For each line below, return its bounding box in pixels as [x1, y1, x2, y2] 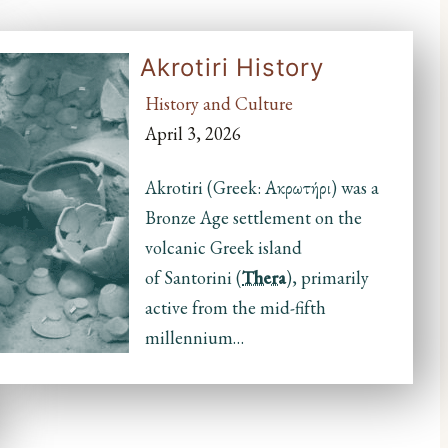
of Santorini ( [145, 266, 243, 290]
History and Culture [145, 92, 294, 116]
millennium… [145, 326, 245, 350]
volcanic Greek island [145, 236, 303, 260]
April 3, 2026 [145, 122, 242, 146]
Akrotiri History [140, 53, 324, 83]
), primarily [286, 266, 370, 290]
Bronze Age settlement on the [145, 206, 363, 230]
